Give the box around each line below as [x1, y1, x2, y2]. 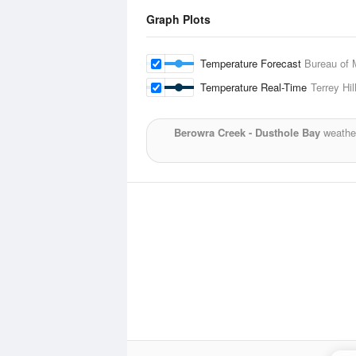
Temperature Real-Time [200, 79, 311, 95]
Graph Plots [146, 11, 211, 27]
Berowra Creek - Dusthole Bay [173, 125, 320, 140]
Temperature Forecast [200, 56, 304, 71]
